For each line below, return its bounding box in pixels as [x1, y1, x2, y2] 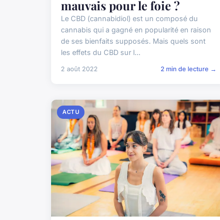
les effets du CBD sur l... [61, 48, 140, 56]
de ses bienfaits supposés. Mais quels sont [61, 36, 206, 45]
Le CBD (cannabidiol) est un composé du [61, 14, 198, 23]
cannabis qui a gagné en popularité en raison [61, 25, 211, 34]
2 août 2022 [61, 65, 98, 73]
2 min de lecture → [161, 65, 217, 73]
